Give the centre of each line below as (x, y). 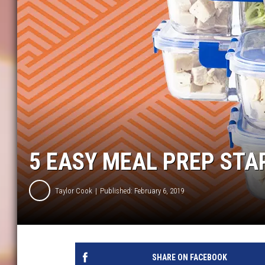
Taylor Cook (74, 190)
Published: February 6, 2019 (142, 190)
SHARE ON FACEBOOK (190, 257)
